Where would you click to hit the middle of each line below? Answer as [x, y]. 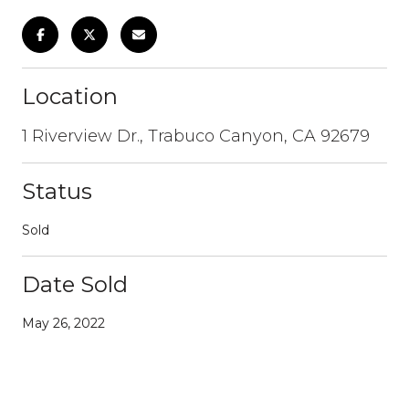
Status [57, 191]
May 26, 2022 [63, 323]
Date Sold [75, 284]
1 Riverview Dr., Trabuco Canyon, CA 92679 [196, 136]
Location [70, 96]
